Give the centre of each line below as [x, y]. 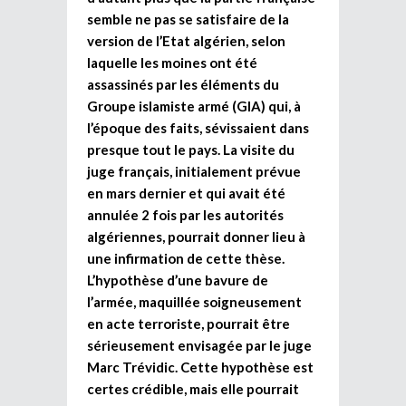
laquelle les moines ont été [172, 62]
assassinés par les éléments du [183, 84]
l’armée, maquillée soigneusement [194, 301]
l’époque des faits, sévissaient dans [198, 127]
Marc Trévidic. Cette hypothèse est [200, 367]
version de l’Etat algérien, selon [186, 40]
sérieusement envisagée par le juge [199, 345]
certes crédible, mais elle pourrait [193, 388]
